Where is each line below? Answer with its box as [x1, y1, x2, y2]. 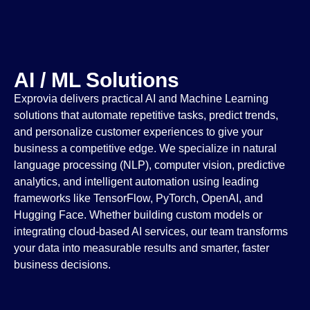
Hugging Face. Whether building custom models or [14, 209, 262, 221]
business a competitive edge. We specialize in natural [14, 143, 277, 155]
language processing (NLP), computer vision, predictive [14, 159, 285, 172]
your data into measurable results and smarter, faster [14, 242, 269, 255]
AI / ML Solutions [14, 69, 179, 92]
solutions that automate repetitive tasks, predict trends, [14, 109, 278, 122]
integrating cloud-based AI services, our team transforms [14, 226, 288, 238]
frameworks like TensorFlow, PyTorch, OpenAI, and [14, 192, 263, 205]
